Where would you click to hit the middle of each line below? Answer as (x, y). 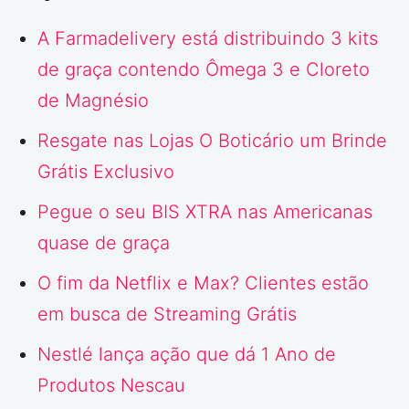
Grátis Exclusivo (106, 171)
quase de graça (104, 242)
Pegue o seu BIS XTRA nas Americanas (205, 211)
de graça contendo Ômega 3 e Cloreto (204, 69)
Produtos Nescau (111, 385)
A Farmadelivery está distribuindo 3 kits (208, 38)
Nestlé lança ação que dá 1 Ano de (187, 354)
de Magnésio (93, 100)
